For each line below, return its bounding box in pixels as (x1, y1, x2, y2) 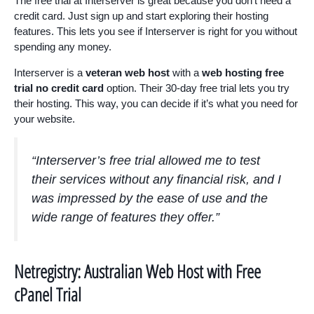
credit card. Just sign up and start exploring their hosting (14, 9, 268, 22)
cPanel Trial (14, 281, 81, 307)
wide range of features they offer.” (32, 210, 219, 224)
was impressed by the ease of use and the (32, 191, 268, 205)
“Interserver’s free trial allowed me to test (32, 153, 260, 168)
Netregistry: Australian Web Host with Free (14, 258, 261, 284)
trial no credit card (14, 81, 104, 94)
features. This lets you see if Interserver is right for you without (14, 25, 297, 37)
